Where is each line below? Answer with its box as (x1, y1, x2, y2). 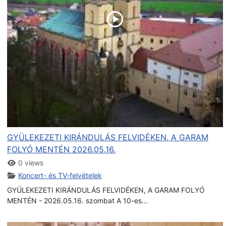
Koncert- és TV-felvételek (18, 171, 102, 180)
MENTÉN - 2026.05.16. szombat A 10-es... (7, 196, 148, 205)
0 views (16, 158, 43, 167)
